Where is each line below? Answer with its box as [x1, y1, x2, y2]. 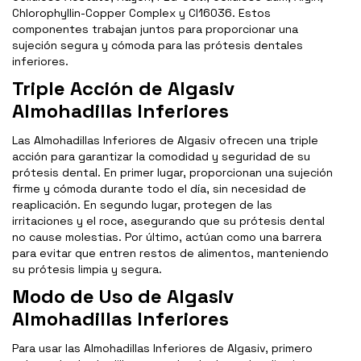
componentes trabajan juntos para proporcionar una [12, 22, 298, 37]
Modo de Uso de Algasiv [12, 284, 234, 309]
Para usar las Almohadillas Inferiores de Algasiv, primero [12, 341, 313, 356]
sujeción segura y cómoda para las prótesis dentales [12, 38, 303, 53]
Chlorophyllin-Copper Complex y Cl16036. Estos [12, 6, 271, 21]
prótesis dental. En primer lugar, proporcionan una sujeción [12, 165, 333, 180]
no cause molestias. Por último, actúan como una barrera [12, 230, 322, 245]
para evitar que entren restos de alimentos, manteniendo [12, 246, 329, 261]
